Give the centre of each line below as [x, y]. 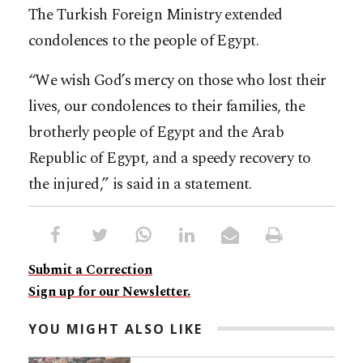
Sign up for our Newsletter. [109, 291]
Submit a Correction [90, 269]
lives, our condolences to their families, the [167, 106]
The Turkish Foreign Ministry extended [156, 15]
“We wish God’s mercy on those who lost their [177, 80]
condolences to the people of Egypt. [144, 41]
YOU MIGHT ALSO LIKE [116, 329]
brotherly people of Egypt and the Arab [156, 132]
